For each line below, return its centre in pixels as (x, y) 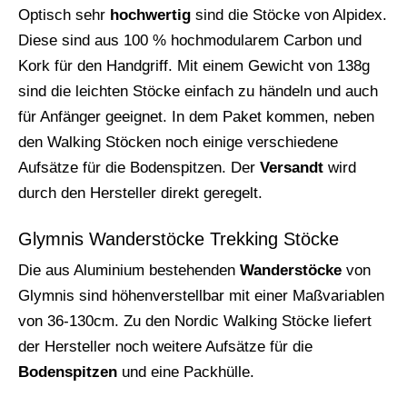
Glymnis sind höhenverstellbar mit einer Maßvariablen (201, 296)
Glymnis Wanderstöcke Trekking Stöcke (179, 239)
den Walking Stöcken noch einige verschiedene (178, 143)
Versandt (292, 168)
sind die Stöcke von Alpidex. (289, 15)
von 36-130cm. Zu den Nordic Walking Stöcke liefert (195, 322)
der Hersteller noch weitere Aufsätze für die (165, 347)
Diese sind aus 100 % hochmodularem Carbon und (190, 41)
